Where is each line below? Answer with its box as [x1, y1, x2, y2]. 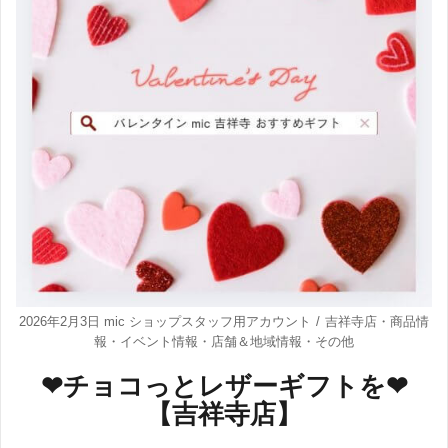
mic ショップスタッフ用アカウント [104, 313, 311, 329]
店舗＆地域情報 [211, 333, 302, 349]
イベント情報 [120, 333, 198, 349]
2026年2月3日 [19, 313, 100, 329]
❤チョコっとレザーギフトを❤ [40, 370, 408, 401]
